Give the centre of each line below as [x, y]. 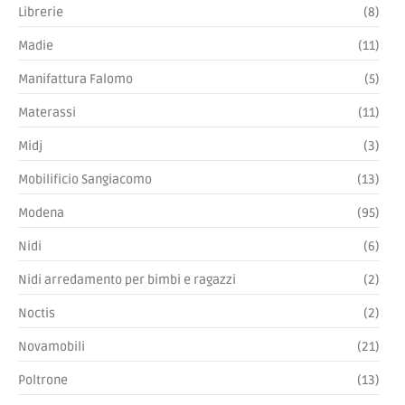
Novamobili [52, 346]
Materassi [47, 112]
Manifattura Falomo [75, 79]
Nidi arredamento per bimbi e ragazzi [127, 279]
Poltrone [43, 380]
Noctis [37, 313]
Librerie [41, 12]
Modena [41, 212]
